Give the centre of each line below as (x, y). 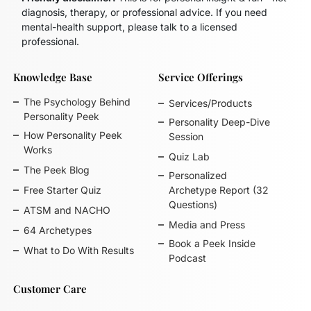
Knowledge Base (53, 77)
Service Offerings (200, 77)
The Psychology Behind (77, 101)
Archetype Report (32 (218, 190)
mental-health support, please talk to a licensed (130, 26)
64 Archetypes (58, 230)
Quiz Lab (189, 156)
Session (186, 136)
